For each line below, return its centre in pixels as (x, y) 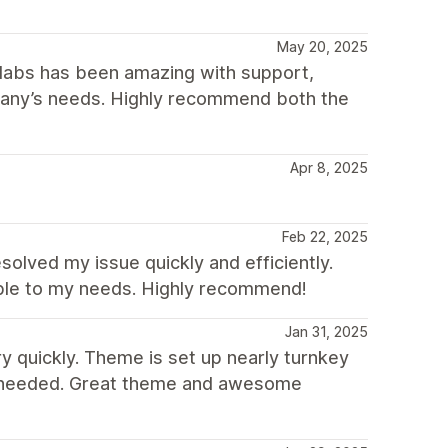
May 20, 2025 (322, 46)
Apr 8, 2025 (329, 167)
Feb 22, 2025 (325, 236)
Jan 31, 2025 (326, 331)
